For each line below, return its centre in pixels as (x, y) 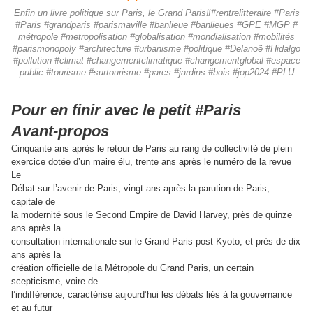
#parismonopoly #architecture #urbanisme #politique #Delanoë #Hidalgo (156, 49)
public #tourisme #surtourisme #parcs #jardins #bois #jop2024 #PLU (156, 73)
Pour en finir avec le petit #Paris (126, 110)
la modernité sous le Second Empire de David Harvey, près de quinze (152, 215)
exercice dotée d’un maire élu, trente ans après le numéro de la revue (151, 162)
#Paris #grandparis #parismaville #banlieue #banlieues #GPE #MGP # (156, 26)
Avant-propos (60, 131)
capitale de (33, 202)
